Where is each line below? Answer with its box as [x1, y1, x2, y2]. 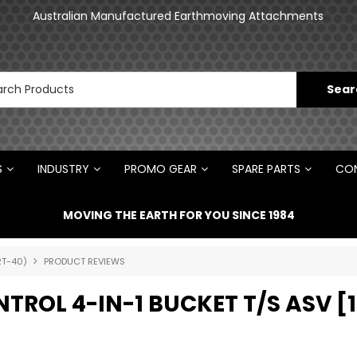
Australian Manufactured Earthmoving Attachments [33, 8, 324, 24]
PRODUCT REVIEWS [44, 255, 125, 269]
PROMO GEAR [124, 161, 197, 178]
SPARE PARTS [231, 161, 300, 178]
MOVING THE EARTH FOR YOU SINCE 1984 [62, 206, 295, 223]
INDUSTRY [37, 161, 89, 178]
